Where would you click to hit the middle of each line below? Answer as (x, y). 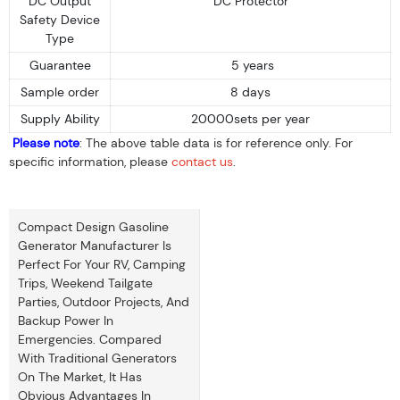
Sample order (60, 92)
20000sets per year (250, 118)
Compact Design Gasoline (93, 226)
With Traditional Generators (97, 358)
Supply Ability (60, 118)
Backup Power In (66, 320)
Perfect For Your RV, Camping (102, 264)
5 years (250, 65)
